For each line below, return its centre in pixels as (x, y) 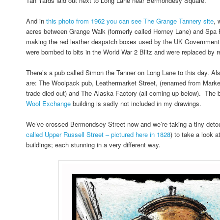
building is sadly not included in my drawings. (136, 104)
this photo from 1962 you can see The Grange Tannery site (130, 21)
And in (36, 21)
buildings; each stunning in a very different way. (94, 145)
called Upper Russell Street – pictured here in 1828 (98, 135)
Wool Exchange (49, 104)
